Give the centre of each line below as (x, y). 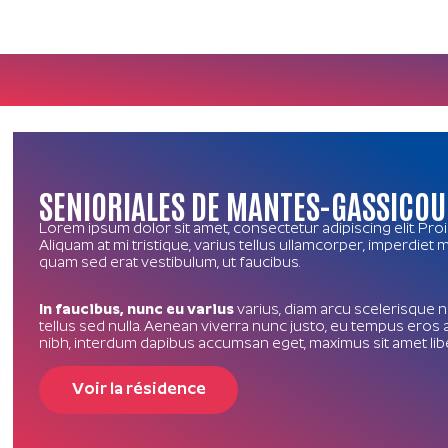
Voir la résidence (138, 389)
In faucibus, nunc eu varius (136, 310)
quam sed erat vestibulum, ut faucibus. (169, 263)
